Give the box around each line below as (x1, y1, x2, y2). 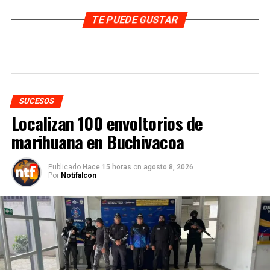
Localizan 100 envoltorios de (11, 110, 203, 136)
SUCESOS (17, 96, 55, 105)
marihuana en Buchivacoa (11, 128, 184, 154)
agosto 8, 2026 (143, 162, 193, 171)
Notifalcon (60, 171, 96, 180)
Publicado (48, 162, 81, 171)
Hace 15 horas (82, 162, 133, 171)
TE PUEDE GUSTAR (90, 13, 180, 25)
